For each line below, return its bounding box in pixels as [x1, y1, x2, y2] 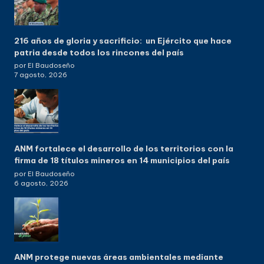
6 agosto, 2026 [14, 179, 68, 188]
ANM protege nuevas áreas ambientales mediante [14, 252, 223, 263]
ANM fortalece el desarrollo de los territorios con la [14, 143, 233, 154]
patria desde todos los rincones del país [14, 47, 184, 58]
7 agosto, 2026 [14, 71, 67, 80]
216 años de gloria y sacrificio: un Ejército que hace [14, 35, 232, 46]
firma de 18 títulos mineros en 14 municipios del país [14, 155, 230, 166]
